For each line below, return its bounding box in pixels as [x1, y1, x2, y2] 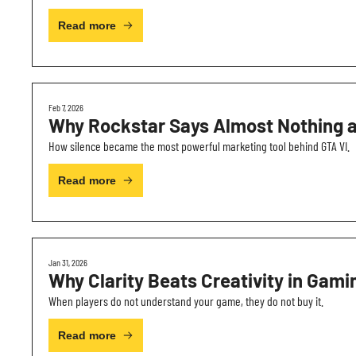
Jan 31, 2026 [48, 257, 87, 268]
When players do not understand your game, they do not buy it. [48, 293, 323, 308]
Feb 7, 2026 [48, 102, 83, 113]
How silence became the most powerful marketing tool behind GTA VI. [48, 138, 350, 153]
